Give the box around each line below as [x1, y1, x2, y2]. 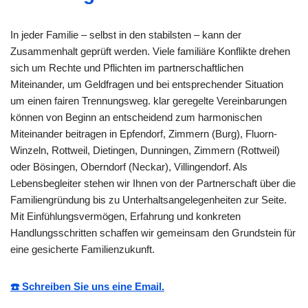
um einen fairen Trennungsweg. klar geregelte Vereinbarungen [10, 94, 287, 107]
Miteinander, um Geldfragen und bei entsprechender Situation [10, 78, 283, 90]
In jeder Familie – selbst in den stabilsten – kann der [10, 28, 241, 41]
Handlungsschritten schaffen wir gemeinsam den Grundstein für [10, 226, 296, 239]
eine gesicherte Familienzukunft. [10, 243, 155, 255]
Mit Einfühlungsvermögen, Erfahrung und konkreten [10, 210, 241, 222]
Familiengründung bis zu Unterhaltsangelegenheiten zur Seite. [10, 193, 287, 206]
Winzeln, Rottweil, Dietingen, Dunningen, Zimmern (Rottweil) [10, 144, 280, 156]
